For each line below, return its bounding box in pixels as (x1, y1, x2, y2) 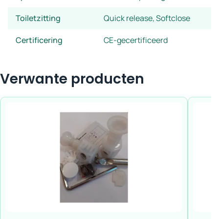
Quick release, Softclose (104, 13, 190, 23)
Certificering (16, 35, 63, 45)
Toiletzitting (16, 13, 61, 23)
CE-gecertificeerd (104, 35, 168, 45)
